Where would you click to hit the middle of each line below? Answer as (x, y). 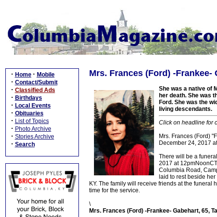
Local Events (33, 106)
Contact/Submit (36, 82)
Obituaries (29, 113)
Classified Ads (35, 90)
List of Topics (32, 121)
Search (25, 144)
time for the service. (115, 190)
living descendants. (186, 109)
